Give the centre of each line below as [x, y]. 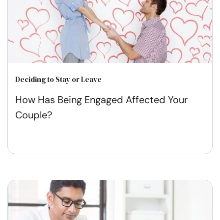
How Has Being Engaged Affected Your [101, 100]
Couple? [34, 115]
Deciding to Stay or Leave [58, 80]
